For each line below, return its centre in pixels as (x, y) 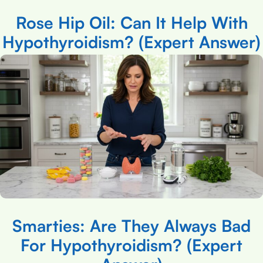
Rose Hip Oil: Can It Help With (131, 23)
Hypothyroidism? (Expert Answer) (131, 42)
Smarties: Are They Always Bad (131, 225)
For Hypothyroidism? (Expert (131, 245)
